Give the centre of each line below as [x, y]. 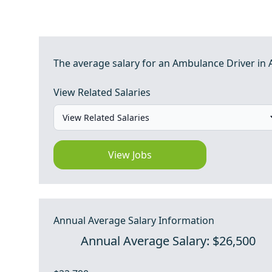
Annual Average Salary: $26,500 [168, 241]
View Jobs [130, 155]
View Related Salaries [102, 92]
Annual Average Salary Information [134, 220]
